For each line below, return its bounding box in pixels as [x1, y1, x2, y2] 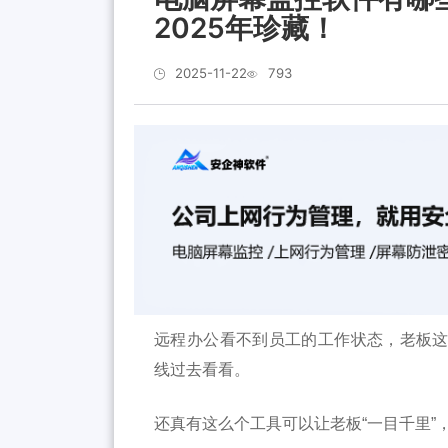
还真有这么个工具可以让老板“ [154, 415, 368, 433]
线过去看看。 [154, 361, 251, 379]
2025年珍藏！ [154, 11, 338, 46]
